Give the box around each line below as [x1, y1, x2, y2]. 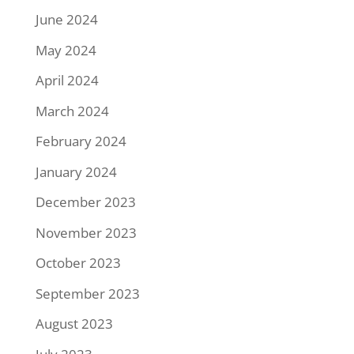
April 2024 [35, 71, 99, 89]
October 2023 [35, 254, 121, 272]
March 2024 [35, 101, 109, 120]
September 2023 [35, 284, 140, 303]
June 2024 [35, 10, 98, 28]
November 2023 [35, 223, 137, 242]
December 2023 [35, 193, 136, 211]
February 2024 [35, 132, 126, 150]
